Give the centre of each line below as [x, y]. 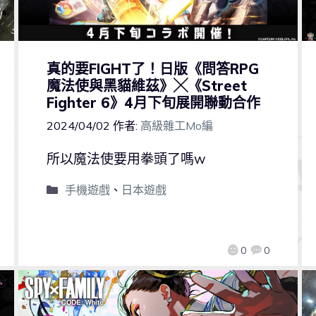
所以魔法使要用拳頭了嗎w [126, 159]
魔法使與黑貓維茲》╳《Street [146, 86]
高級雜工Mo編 [176, 126]
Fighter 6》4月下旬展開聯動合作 [153, 103]
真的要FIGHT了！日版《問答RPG [152, 69]
